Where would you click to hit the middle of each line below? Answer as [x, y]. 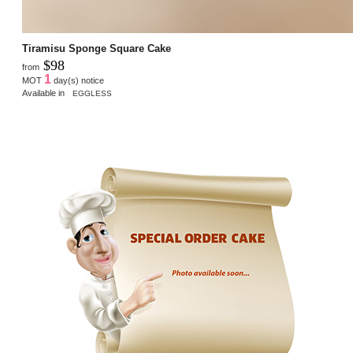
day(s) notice [78, 80]
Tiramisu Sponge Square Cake [97, 48]
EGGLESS [92, 93]
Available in [46, 93]
